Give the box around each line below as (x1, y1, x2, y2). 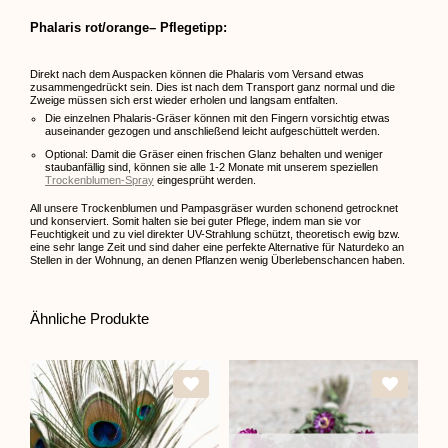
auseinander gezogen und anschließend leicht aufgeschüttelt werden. (45, 125, 380, 138)
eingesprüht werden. (154, 174, 256, 187)
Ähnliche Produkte (30, 310, 149, 328)
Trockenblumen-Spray (45, 174, 154, 187)
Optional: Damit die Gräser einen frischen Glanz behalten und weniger (45, 148, 383, 161)
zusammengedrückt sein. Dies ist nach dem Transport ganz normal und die (30, 81, 395, 94)
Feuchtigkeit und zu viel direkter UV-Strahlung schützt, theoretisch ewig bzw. (30, 228, 400, 241)
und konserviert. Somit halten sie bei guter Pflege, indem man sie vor (30, 215, 361, 228)
